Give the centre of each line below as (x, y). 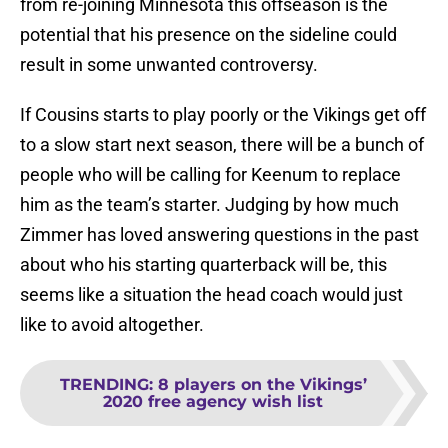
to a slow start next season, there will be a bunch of (222, 145)
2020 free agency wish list (213, 402)
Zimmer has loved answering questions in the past (219, 235)
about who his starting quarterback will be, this (203, 265)
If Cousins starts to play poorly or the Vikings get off (223, 115)
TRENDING (104, 385)
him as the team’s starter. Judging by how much (209, 205)
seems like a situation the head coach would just (211, 295)
